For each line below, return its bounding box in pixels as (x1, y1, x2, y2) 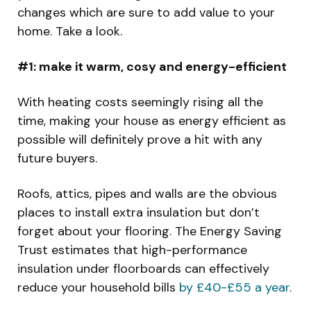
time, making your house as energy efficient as (17, 112, 286, 130)
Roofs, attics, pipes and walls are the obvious (17, 185, 277, 203)
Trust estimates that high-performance (17, 242, 247, 259)
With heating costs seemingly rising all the (17, 94, 263, 111)
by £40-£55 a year (179, 279, 289, 296)
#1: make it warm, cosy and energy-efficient (17, 58, 287, 76)
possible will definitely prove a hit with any (17, 131, 262, 149)
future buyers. (17, 150, 97, 167)
